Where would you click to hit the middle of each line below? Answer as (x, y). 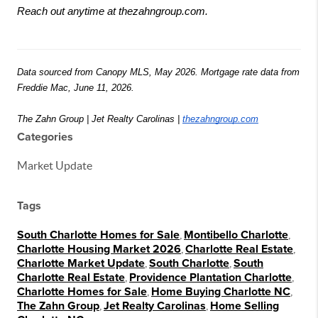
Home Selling (245, 306)
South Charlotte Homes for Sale (98, 235)
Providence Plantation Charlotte (210, 277)
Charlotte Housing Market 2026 (99, 249)
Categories (45, 137)
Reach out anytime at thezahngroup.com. (113, 11)
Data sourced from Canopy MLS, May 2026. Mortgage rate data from (158, 72)
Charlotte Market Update (81, 263)
